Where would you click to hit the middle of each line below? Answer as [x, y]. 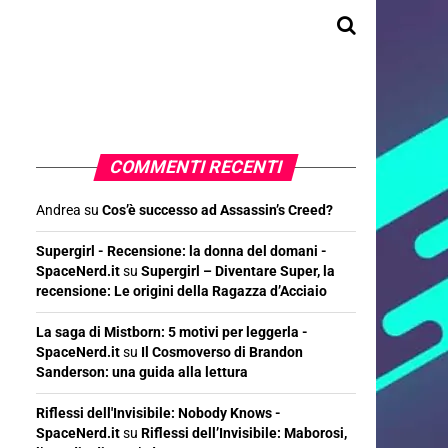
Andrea [58, 210]
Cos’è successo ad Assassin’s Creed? [217, 210]
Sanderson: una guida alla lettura [142, 372]
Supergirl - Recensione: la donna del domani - [181, 251]
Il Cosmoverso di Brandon [222, 352]
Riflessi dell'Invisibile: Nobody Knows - [158, 413]
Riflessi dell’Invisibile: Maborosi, [244, 433]
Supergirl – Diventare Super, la [238, 271]
